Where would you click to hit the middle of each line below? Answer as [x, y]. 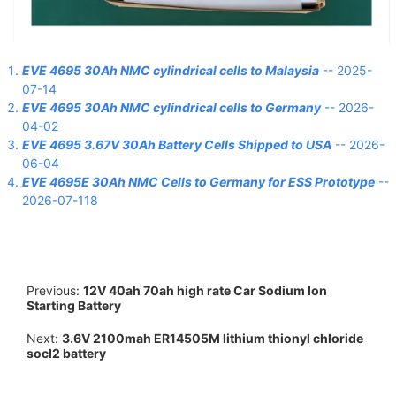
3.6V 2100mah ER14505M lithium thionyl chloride [213, 338]
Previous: [55, 290]
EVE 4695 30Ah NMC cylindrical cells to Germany [171, 107]
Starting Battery [74, 305]
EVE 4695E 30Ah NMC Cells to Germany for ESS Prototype [198, 181]
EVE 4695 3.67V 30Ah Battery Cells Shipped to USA [177, 144]
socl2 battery [66, 353]
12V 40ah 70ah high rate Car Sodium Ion [205, 290]
